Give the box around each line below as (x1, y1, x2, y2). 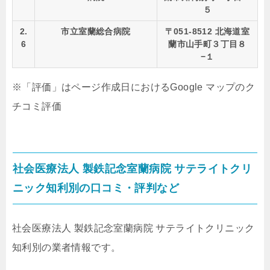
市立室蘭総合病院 (61, 26, 131, 36)
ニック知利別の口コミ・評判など (13, 181, 179, 194)
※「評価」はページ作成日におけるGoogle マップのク (12, 81, 256, 92)
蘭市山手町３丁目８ (168, 39, 246, 49)
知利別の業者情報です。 (12, 242, 121, 253)
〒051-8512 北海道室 (165, 26, 250, 36)
